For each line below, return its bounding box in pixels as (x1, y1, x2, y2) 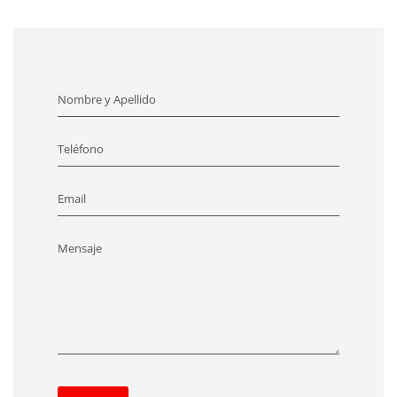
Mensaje (58, 240, 102, 257)
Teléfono (58, 141, 104, 158)
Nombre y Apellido (58, 91, 156, 108)
